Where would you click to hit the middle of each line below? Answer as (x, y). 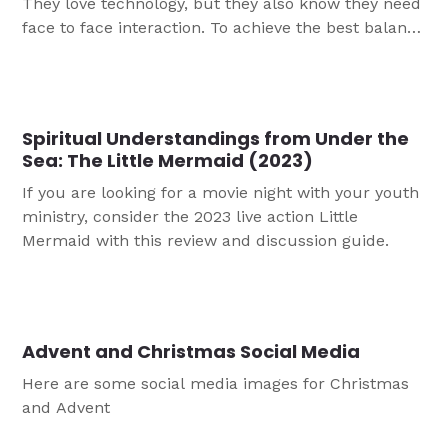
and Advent (66, 408)
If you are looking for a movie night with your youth (221, 193)
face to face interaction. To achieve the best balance (224, 28)
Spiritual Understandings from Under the (216, 139)
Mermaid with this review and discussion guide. (206, 241)
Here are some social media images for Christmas (216, 384)
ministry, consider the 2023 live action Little (190, 217)
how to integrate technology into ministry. (182, 76)
